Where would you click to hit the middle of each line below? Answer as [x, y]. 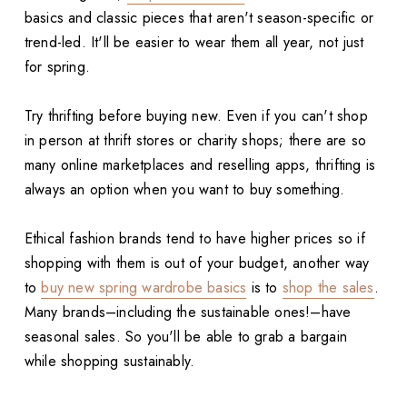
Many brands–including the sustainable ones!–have [188, 313]
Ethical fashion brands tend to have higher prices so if [194, 239]
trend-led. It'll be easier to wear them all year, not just [194, 43]
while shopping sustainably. [109, 362]
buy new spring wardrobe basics [144, 288]
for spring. [57, 67]
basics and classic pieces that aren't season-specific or [199, 18]
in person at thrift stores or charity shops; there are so [195, 141]
